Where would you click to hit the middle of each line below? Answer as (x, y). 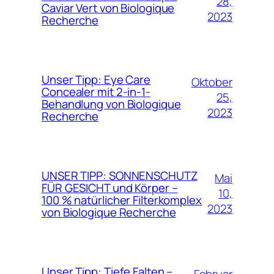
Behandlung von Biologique (111, 104)
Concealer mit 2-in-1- (96, 91)
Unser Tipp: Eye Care (96, 79)
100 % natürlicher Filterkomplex (122, 200)
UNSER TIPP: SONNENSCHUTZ (120, 175)
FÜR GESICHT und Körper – (110, 187)
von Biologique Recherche (109, 212)
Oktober (212, 82)
